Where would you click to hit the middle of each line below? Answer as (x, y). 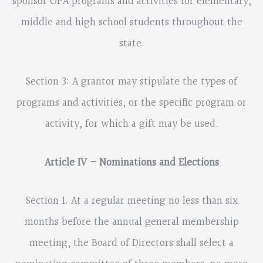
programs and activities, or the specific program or (131, 103)
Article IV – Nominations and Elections (131, 163)
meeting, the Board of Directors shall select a (131, 243)
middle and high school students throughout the (131, 23)
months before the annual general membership (131, 222)
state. (131, 44)
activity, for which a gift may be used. (131, 124)
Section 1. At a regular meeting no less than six (131, 201)
